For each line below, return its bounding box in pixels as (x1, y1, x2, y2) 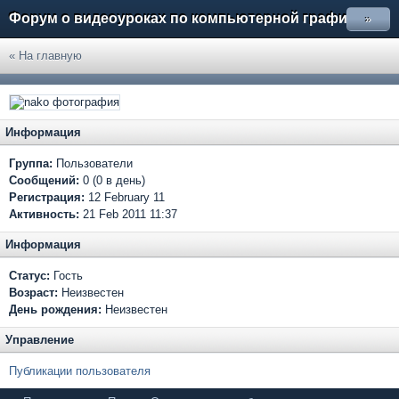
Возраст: (9, 286, 58, 299)
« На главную (9, 49, 82, 62)
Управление (5, 333, 74, 346)
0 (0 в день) (83, 174, 145, 187)
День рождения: (9, 303, 102, 316)
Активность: (9, 208, 79, 221)
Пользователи (53, 157, 133, 170)
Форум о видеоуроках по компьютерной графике (9, 11, 362, 26)
